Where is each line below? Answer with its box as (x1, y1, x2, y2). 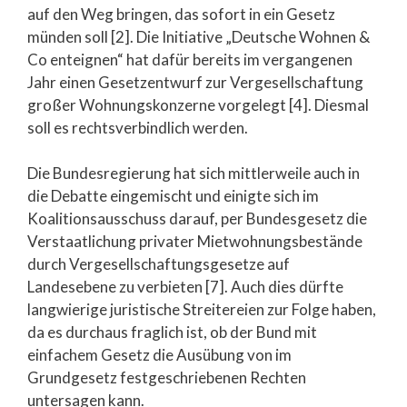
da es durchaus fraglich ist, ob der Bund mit (27, 323, 317, 342)
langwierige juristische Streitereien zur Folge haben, (27, 300, 376, 319)
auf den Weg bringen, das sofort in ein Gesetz (27, 4, 335, 24)
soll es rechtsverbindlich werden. (27, 117, 248, 137)
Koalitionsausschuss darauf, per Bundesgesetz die (27, 209, 367, 228)
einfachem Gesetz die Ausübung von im (27, 345, 292, 364)
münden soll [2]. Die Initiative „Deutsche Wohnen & (27, 26, 370, 46)
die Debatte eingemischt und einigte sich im (27, 186, 319, 205)
